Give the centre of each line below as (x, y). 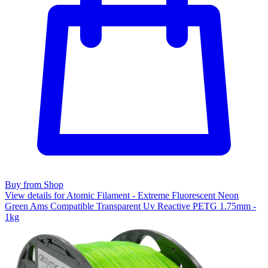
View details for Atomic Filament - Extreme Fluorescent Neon (122, 195)
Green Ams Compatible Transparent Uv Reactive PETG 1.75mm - (130, 206)
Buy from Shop (34, 184)
